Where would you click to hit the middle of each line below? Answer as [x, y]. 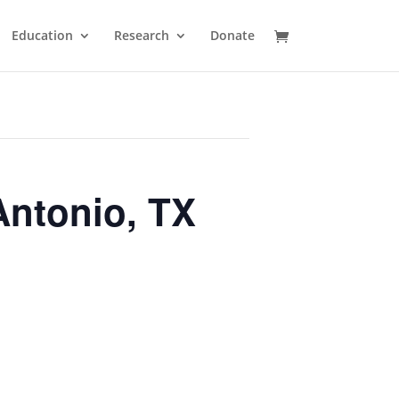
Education [42, 35]
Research [142, 35]
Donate [232, 35]
